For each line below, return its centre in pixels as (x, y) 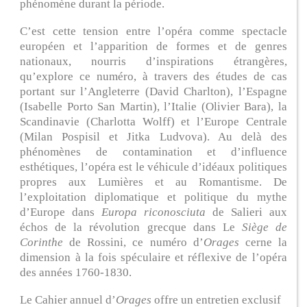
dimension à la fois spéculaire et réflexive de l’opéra (153, 257)
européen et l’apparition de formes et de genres (153, 46)
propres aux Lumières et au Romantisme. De (153, 182)
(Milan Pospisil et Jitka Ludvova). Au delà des (153, 136)
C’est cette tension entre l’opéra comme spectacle (153, 31)
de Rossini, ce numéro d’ (136, 242)
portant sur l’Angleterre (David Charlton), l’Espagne (153, 91)
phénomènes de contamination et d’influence (153, 151)
